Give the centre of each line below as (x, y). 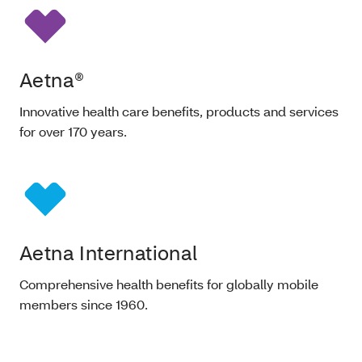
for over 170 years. (73, 132)
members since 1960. (84, 305)
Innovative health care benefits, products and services (179, 112)
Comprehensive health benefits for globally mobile (169, 284)
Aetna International (109, 253)
